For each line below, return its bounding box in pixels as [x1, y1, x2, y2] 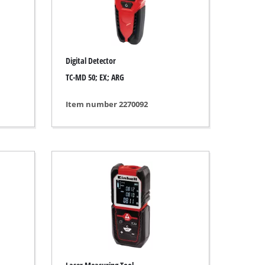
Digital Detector [65, 54, 116, 66]
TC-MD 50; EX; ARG [65, 72, 124, 83]
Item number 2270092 [65, 98, 148, 109]
